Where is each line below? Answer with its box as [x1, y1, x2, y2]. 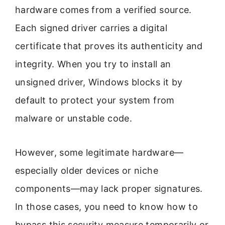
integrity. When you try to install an [15, 58, 171, 69]
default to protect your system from [15, 94, 175, 105]
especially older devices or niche [15, 165, 158, 176]
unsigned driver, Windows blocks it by [15, 76, 183, 87]
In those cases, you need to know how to [15, 201, 198, 212]
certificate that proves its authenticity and [15, 40, 203, 51]
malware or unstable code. [15, 113, 133, 124]
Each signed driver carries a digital [15, 22, 167, 33]
